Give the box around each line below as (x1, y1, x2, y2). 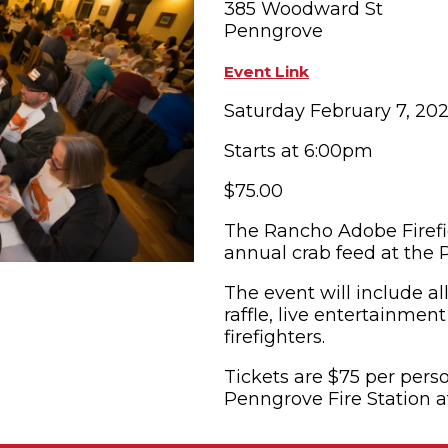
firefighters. (224, 326, 325, 348)
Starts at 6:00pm (224, 140, 373, 162)
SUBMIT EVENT (259, 41, 358, 57)
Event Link (224, 62, 309, 81)
